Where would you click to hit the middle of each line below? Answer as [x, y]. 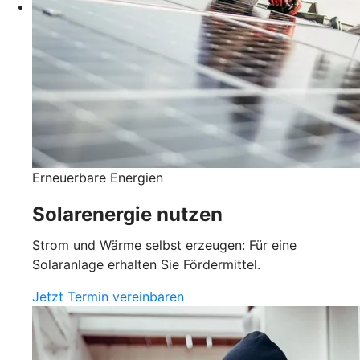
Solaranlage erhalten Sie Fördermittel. [146, 265]
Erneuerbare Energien [98, 178]
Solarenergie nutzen [127, 215]
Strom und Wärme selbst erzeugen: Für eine [164, 245]
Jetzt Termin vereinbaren [108, 297]
